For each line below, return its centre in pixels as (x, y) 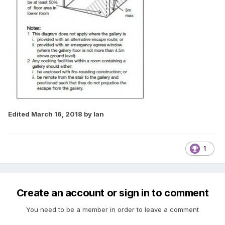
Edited (20, 114)
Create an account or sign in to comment (113, 193)
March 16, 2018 (57, 114)
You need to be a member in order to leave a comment (113, 210)
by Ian (93, 114)
